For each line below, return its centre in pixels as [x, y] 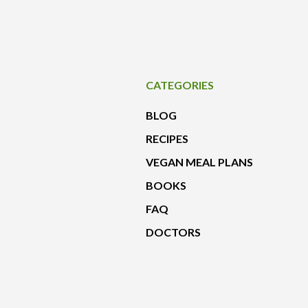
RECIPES [167, 139]
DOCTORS [173, 232]
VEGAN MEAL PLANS [199, 162]
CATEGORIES [180, 85]
